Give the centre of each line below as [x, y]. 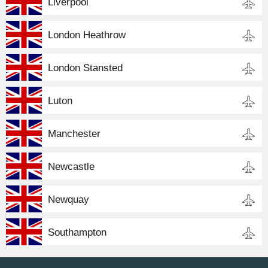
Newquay [68, 199]
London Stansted [85, 68]
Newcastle [71, 166]
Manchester [74, 133]
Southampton [77, 232]
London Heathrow [87, 35]
